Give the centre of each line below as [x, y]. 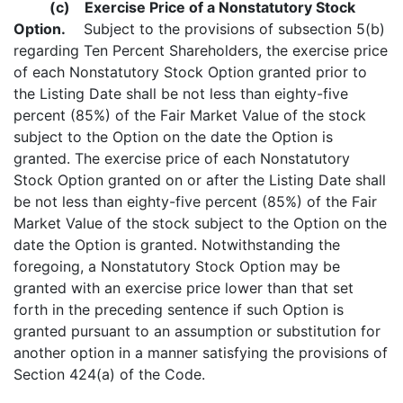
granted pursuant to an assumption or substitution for [197, 331]
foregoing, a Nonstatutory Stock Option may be [177, 266]
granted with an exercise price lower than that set [184, 288]
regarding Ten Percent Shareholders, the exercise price [201, 50]
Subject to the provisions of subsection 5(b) [225, 29]
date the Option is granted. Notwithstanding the [177, 245]
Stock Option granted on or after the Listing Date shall [200, 180]
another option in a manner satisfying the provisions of [201, 353]
